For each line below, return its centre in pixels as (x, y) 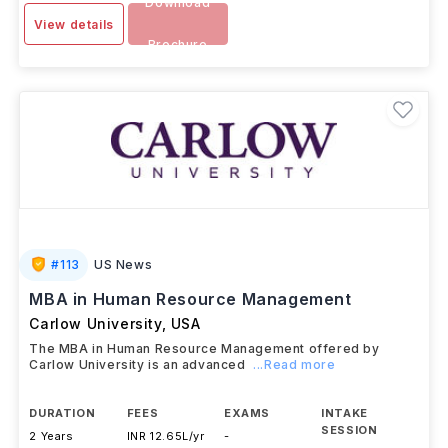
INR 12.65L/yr (165, 436)
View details (73, 24)
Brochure (177, 44)
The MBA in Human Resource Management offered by (204, 348)
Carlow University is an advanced (137, 364)
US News (123, 264)
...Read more (294, 364)
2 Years (51, 436)
